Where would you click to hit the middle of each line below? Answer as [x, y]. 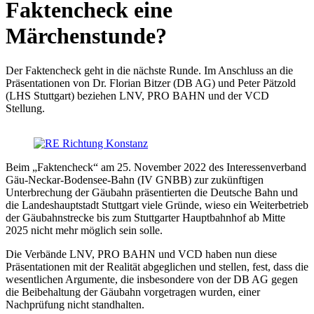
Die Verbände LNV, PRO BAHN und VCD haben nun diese [141, 254]
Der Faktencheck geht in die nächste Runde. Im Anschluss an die [149, 70]
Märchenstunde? [86, 36]
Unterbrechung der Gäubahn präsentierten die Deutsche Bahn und [152, 192]
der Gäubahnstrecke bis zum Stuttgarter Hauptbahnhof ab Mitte [145, 217]
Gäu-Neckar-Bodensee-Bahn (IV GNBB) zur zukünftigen [135, 179]
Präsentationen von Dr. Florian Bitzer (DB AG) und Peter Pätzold [151, 83]
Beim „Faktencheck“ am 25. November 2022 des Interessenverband [156, 167]
